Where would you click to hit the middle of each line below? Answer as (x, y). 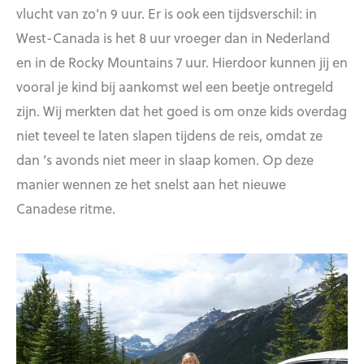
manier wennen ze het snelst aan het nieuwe (151, 184)
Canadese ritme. (66, 208)
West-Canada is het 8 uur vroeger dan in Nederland (173, 37)
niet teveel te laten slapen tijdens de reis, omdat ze (169, 135)
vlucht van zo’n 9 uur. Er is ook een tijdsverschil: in (167, 13)
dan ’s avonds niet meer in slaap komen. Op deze (165, 159)
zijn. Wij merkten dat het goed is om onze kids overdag (182, 110)
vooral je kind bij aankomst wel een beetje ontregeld (175, 86)
